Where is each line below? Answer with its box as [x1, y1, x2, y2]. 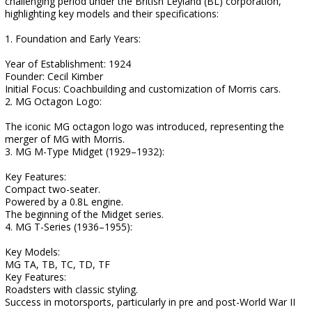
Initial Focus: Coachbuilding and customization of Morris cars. [5, 82, 281, 95]
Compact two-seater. [5, 182, 100, 196]
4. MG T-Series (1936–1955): [5, 220, 132, 233]
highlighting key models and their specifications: [5, 7, 219, 20]
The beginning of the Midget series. [5, 208, 164, 221]
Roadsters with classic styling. [5, 283, 138, 296]
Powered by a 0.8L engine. [5, 195, 123, 208]
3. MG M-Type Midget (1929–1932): [5, 145, 164, 158]
